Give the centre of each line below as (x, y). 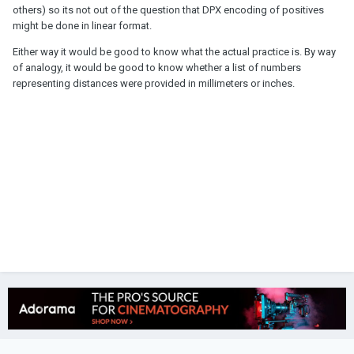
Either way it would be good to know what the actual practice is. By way (174, 52)
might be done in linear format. (83, 26)
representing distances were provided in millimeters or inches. (154, 84)
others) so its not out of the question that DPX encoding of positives (168, 10)
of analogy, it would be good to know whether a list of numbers (157, 68)
